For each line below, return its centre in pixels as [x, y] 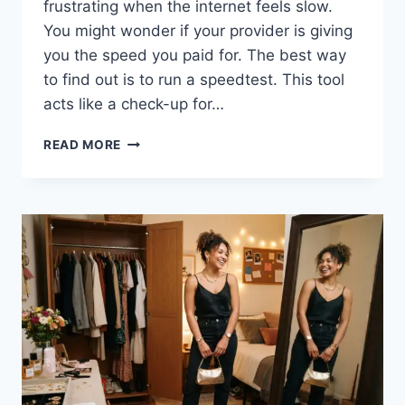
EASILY [144, 330]
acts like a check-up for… [134, 104]
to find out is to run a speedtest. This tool [194, 80]
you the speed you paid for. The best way [195, 56]
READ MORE [83, 145]
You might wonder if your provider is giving [198, 31]
